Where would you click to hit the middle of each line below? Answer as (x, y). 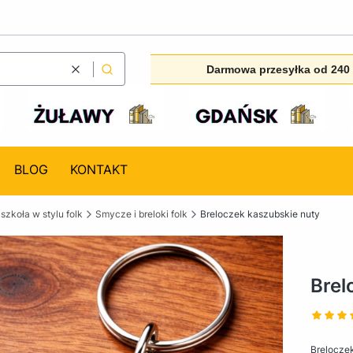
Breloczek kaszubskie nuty (260, 214)
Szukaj (121, 75)
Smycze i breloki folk (141, 214)
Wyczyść (95, 75)
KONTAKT (98, 169)
